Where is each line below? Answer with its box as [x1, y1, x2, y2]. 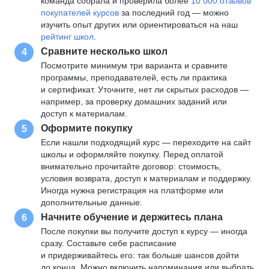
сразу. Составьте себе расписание [41, 238, 177, 248]
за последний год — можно [121, 8, 229, 17]
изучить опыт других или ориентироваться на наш [41, 20, 238, 29]
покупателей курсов [41, 8, 121, 17]
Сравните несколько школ [41, 46, 168, 56]
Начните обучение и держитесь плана [41, 211, 223, 222]
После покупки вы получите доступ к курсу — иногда [41, 226, 247, 236]
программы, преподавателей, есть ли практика [41, 73, 227, 82]
